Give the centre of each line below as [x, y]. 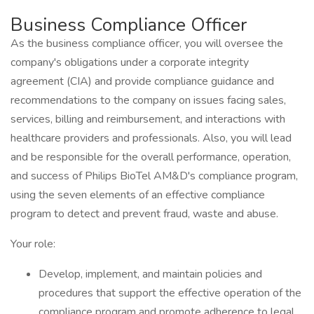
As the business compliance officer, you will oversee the [147, 43]
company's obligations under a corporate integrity [130, 62]
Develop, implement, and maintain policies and [150, 274]
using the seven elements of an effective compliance [138, 195]
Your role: [33, 244]
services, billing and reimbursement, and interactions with [148, 119]
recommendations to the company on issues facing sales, [148, 100]
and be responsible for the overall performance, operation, [151, 157]
